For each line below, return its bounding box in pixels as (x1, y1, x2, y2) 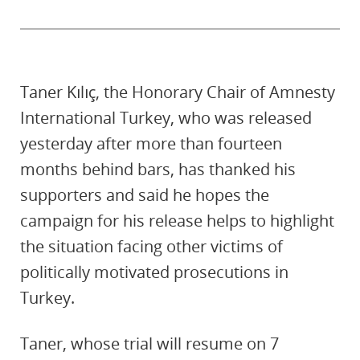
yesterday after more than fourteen (20, 133, 282, 154)
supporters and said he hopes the (20, 184, 269, 206)
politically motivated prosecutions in (20, 261, 288, 283)
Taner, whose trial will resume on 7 (20, 333, 279, 354)
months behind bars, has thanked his (20, 158, 296, 180)
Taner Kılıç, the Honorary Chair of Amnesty (20, 81, 335, 103)
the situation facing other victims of (20, 235, 283, 257)
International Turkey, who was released (20, 107, 312, 129)
